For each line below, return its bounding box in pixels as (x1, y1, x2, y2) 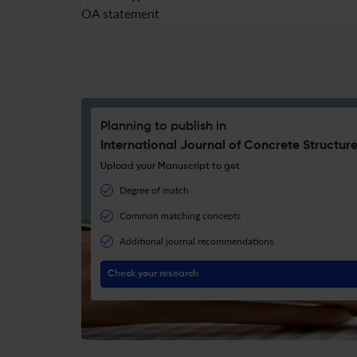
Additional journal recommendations (120, 235, 273, 247)
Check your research (108, 269, 198, 279)
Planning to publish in (100, 120, 226, 133)
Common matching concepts (120, 210, 241, 222)
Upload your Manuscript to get (100, 162, 240, 171)
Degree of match (120, 184, 189, 196)
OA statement (81, 6, 159, 21)
